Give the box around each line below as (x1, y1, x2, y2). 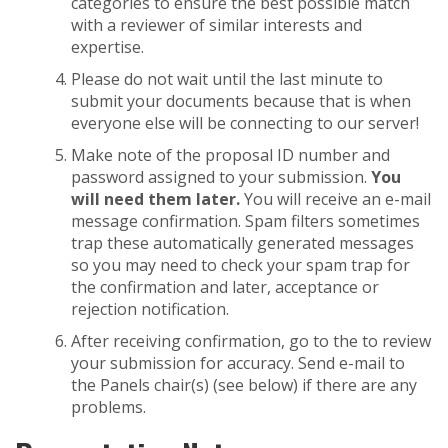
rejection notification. (71, 298, 229, 320)
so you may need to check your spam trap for (71, 254, 410, 276)
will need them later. (71, 188, 240, 210)
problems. (71, 396, 146, 418)
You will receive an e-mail (240, 188, 431, 210)
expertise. (71, 36, 144, 58)
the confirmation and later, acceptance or (71, 276, 379, 298)
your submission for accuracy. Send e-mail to (71, 352, 405, 374)
